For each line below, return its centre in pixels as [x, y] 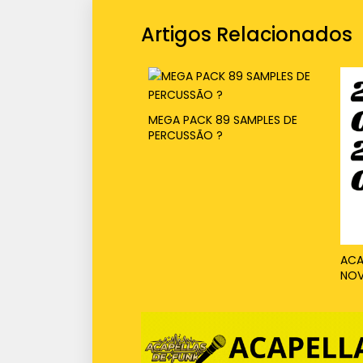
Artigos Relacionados [247, 34]
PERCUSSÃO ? [185, 135]
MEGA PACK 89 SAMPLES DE [222, 120]
